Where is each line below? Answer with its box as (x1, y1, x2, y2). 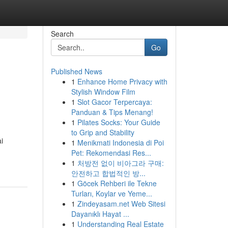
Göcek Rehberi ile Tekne (77, 178, 157, 188)
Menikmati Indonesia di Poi (77, 137, 164, 148)
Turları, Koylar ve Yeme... (71, 188, 152, 198)
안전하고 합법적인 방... (71, 168, 146, 178)
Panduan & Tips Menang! (71, 107, 153, 117)
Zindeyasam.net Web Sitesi (77, 198, 165, 209)
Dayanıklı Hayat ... (71, 209, 129, 219)
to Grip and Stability (71, 127, 134, 137)
